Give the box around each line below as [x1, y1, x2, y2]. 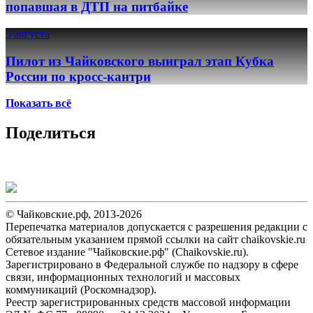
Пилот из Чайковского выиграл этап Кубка [6, 53, 274, 68]
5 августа [6, 27, 50, 40]
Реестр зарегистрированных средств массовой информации [6, 296, 291, 309]
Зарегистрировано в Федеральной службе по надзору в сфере [6, 259, 298, 271]
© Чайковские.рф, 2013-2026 [6, 208, 142, 221]
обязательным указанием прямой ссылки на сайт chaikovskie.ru [6, 233, 305, 246]
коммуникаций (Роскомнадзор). [6, 284, 156, 296]
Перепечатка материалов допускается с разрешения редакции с [6, 221, 307, 233]
